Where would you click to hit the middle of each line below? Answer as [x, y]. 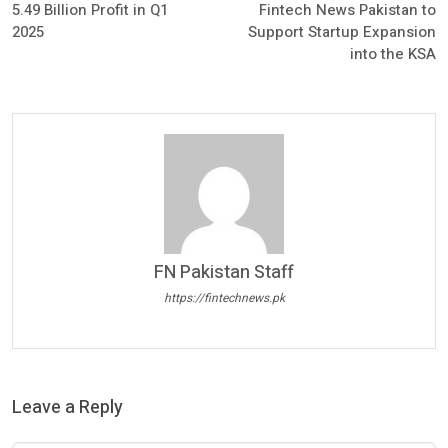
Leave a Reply [67, 407]
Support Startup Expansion [341, 32]
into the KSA [392, 54]
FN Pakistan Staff [224, 272]
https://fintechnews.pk [224, 297]
